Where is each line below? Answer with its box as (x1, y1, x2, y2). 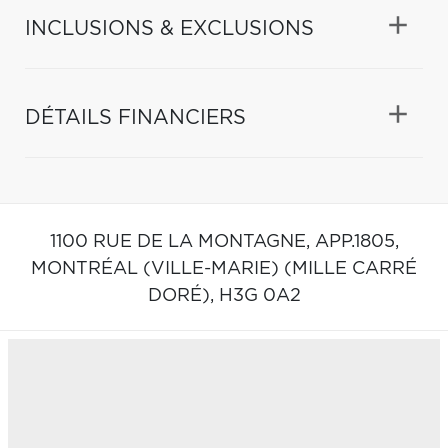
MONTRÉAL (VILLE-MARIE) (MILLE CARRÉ (31, 259, 417, 278)
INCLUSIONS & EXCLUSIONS (25, 18, 314, 39)
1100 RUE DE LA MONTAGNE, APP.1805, (49, 232, 399, 251)
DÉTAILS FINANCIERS (25, 107, 246, 128)
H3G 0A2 (218, 286, 301, 305)
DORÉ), (147, 286, 219, 305)
